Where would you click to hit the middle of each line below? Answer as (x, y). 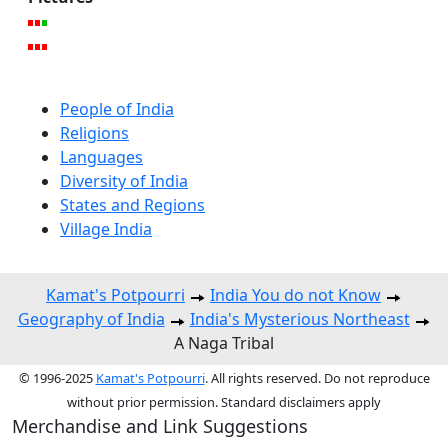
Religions (94, 133)
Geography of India (91, 319)
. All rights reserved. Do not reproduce (317, 378)
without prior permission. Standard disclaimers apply (224, 402)
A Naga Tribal (224, 343)
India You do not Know (295, 295)
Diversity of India (124, 181)
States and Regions (132, 205)
